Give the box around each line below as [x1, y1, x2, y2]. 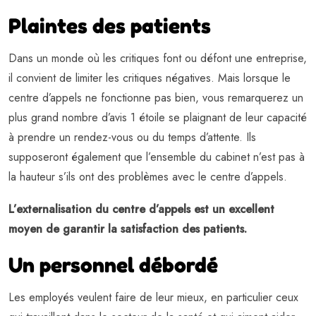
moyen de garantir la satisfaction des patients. [8, 221, 247, 238]
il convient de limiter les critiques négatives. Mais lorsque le [8, 70, 291, 87]
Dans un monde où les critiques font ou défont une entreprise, [8, 50, 307, 67]
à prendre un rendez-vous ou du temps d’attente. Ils [8, 129, 256, 146]
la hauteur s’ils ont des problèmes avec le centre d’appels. [8, 169, 287, 186]
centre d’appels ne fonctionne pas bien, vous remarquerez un [8, 90, 303, 107]
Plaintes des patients [8, 13, 211, 39]
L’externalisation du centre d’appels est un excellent [8, 201, 274, 218]
